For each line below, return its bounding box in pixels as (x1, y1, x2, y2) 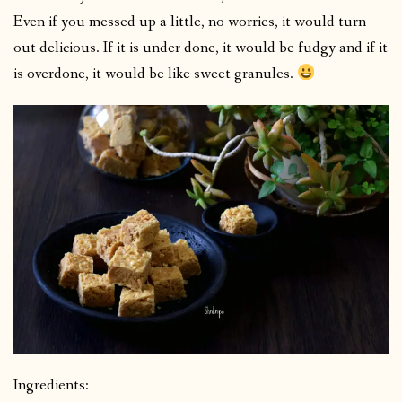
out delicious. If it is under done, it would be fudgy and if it (13, 37, 388, 58)
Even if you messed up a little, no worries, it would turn (13, 11, 366, 32)
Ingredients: (13, 375, 89, 397)
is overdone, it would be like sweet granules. (13, 63, 297, 84)
